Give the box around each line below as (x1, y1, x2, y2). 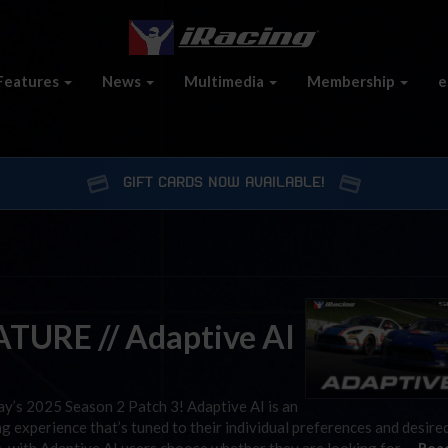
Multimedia (184, 71, 267, 90)
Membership (307, 71, 398, 90)
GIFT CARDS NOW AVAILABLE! (123, 176, 325, 190)
